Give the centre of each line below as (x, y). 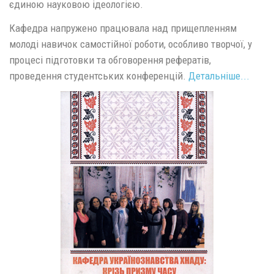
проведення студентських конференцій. (99, 76)
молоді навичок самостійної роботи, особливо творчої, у (131, 44)
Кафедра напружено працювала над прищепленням (123, 28)
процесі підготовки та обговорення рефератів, (110, 60)
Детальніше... (219, 76)
